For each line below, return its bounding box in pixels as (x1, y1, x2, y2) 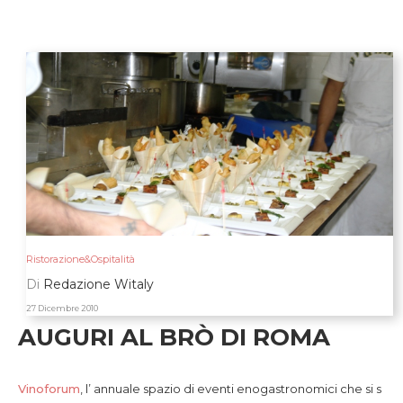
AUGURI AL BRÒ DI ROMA (18, 323, 330, 352)
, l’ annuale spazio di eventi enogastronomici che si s (80, 381, 381, 396)
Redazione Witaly (42, 276, 154, 292)
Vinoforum (18, 381, 80, 396)
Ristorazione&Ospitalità (25, 253, 135, 265)
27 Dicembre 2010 (25, 303, 98, 313)
